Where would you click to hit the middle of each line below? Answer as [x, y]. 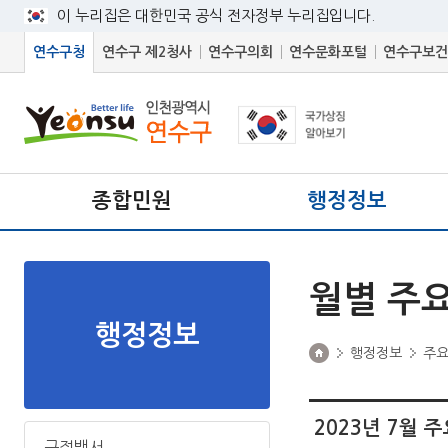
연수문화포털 [328, 52]
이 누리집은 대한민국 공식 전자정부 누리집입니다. [216, 15]
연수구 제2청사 [147, 52]
